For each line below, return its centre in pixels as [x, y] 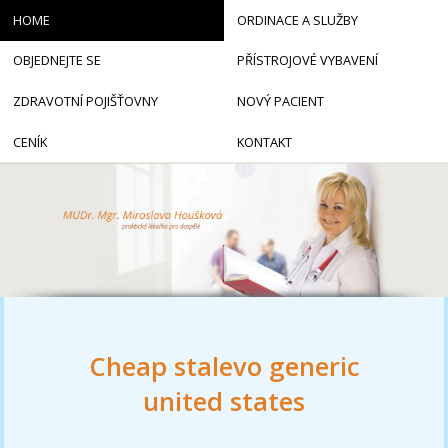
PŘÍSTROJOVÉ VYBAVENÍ [307, 60]
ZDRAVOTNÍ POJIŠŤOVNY [85, 100]
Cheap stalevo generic [224, 367]
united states [224, 402]
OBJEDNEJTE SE [56, 60]
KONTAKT [264, 141]
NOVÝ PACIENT [280, 100]
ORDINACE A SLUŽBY [297, 19]
